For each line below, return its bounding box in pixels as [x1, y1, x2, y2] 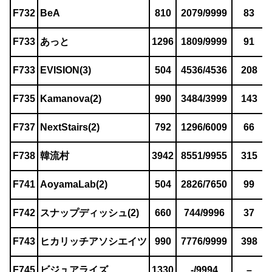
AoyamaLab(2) [40, 179, 107, 190]
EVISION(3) [40, 65, 91, 76]
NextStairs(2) [40, 122, 100, 133]
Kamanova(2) [40, 93, 101, 104]
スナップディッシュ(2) [40, 208, 139, 219]
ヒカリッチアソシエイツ [40, 236, 147, 247]
